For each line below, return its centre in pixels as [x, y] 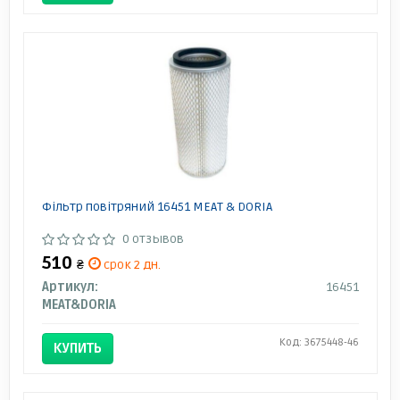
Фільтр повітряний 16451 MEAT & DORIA [157, 206]
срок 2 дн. [130, 264]
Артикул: [70, 287]
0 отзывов [153, 238]
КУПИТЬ [77, 348]
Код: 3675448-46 [319, 342]
